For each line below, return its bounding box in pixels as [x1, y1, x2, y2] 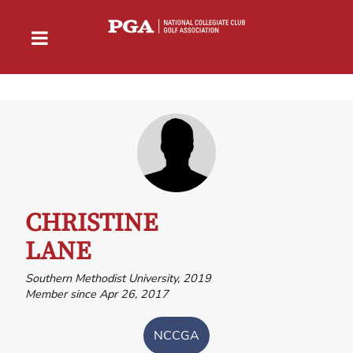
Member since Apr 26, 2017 [25, 285, 169, 302]
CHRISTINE [25, 207, 158, 240]
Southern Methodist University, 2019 [25, 269, 211, 286]
